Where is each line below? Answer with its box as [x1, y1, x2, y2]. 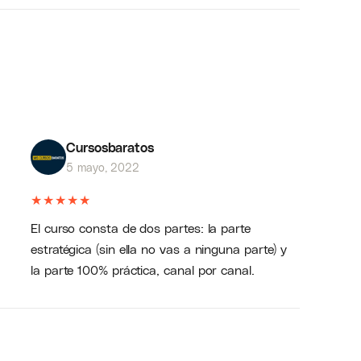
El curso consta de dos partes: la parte [31, 220, 251, 235]
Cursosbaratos [66, 139, 154, 155]
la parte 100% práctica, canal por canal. [31, 262, 255, 277]
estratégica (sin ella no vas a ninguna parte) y [31, 241, 288, 256]
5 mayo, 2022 [66, 160, 140, 174]
